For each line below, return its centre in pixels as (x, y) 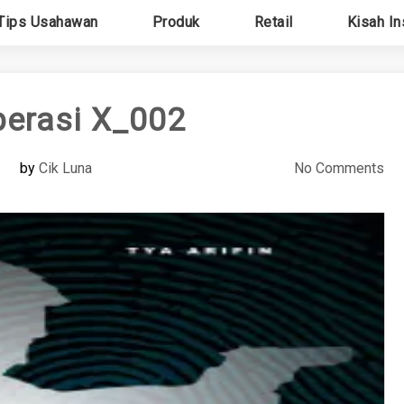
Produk (176, 22)
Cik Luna (65, 168)
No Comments (339, 168)
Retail (273, 22)
